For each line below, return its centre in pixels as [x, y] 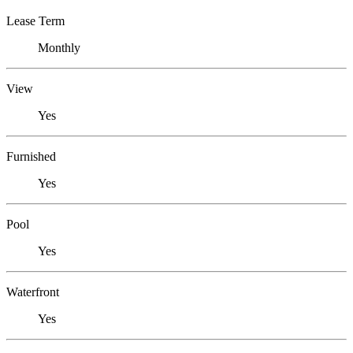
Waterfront [33, 292]
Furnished [31, 156]
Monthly [59, 47]
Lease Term [35, 20]
